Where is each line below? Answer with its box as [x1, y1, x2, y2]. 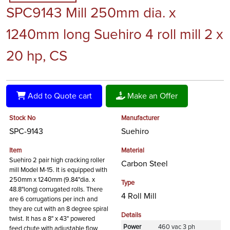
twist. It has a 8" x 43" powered [9, 215, 95, 222]
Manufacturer [121, 114, 159, 122]
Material [121, 147, 144, 154]
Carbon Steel [121, 159, 168, 168]
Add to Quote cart [26, 91, 92, 100]
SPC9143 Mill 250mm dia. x [6, 6, 176, 21]
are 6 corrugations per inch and [9, 196, 98, 203]
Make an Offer [125, 91, 178, 100]
